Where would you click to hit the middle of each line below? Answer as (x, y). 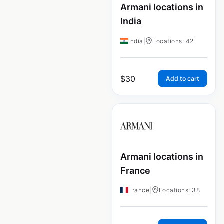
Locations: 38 (179, 190)
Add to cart (183, 78)
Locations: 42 (173, 41)
